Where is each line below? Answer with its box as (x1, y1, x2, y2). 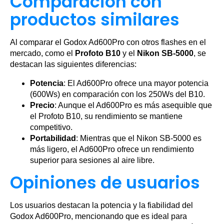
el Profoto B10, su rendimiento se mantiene (30, 112, 182, 121)
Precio (30, 101, 54, 110)
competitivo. (30, 123, 72, 132)
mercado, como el (10, 49, 75, 58)
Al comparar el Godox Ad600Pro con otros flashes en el (10, 38, 206, 47)
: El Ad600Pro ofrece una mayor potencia (63, 79, 208, 88)
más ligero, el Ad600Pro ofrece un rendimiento (30, 145, 194, 154)
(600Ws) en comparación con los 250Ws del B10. (30, 90, 205, 99)
